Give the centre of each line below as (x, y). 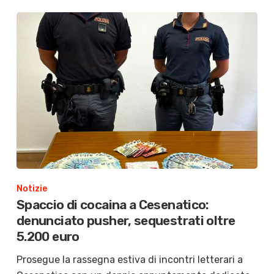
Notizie (31, 189)
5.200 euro (48, 237)
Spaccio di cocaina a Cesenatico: (113, 205)
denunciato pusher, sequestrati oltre (126, 221)
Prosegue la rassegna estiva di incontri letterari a (129, 260)
